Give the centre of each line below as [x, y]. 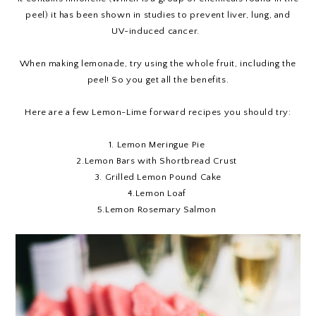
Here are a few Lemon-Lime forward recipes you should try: [158, 112]
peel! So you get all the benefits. [158, 79]
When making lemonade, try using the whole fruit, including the [158, 63]
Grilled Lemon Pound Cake [162, 177]
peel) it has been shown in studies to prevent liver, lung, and [158, 14]
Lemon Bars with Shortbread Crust [162, 160]
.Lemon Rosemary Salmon [159, 209]
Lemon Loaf [162, 193]
